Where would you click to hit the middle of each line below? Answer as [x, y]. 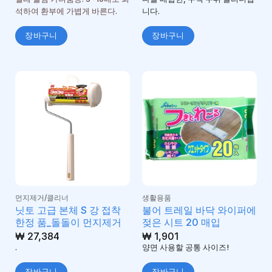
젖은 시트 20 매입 [181, 222]
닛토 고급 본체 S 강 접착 [68, 210]
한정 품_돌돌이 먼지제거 [68, 222]
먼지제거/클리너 [42, 197]
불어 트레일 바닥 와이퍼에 [199, 210]
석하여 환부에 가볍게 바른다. [66, 11]
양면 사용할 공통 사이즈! [185, 247]
